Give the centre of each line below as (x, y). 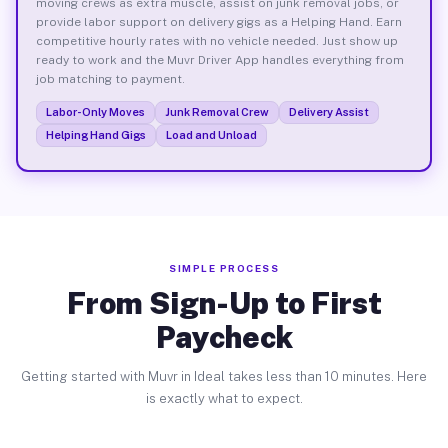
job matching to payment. (110, 78)
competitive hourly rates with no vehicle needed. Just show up (216, 40)
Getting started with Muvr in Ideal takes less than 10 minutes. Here (224, 376)
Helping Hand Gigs (95, 134)
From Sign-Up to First (224, 303)
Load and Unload (211, 134)
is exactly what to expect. (224, 398)
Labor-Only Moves (95, 111)
